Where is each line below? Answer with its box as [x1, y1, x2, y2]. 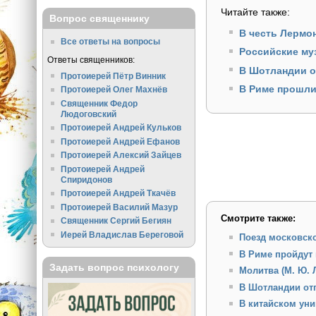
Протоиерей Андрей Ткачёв [61, 188, 176, 198]
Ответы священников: [47, 54, 135, 64]
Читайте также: [221, 6, 291, 18]
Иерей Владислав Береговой [61, 229, 184, 239]
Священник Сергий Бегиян [61, 216, 172, 226]
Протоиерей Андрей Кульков [61, 123, 182, 133]
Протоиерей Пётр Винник [61, 71, 166, 80]
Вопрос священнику [49, 13, 150, 25]
